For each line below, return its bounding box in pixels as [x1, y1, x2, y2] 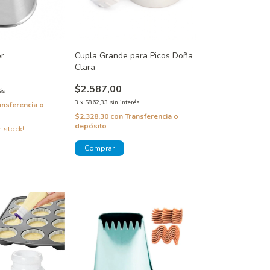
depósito [74, 121, 107, 131]
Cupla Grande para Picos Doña [74, 50, 193, 62]
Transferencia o [124, 111, 178, 122]
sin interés [109, 98, 139, 107]
